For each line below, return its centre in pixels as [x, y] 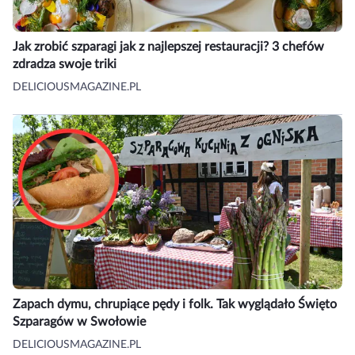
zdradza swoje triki [65, 65]
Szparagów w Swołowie [79, 322]
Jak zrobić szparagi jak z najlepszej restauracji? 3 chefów [168, 47]
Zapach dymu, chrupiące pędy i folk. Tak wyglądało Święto [175, 305]
